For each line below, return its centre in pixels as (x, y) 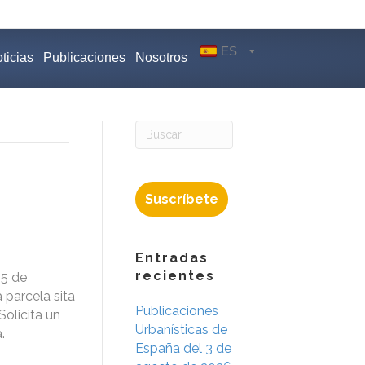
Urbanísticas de (181, 329)
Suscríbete (182, 199)
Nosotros (161, 58)
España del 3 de (183, 348)
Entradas (172, 257)
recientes (175, 275)
